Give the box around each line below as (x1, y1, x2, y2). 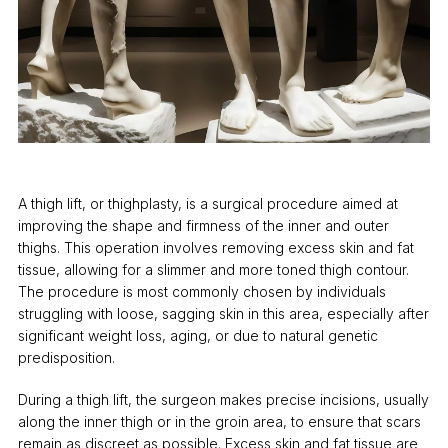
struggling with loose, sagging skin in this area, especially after (17, 305, 429, 323)
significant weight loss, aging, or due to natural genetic (17, 327, 378, 345)
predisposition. (17, 349, 115, 367)
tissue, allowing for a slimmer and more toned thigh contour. (17, 261, 409, 279)
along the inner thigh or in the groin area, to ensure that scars (17, 413, 421, 431)
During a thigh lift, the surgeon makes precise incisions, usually (17, 391, 429, 409)
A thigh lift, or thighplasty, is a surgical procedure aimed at (17, 195, 398, 213)
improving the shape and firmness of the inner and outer (17, 217, 389, 235)
